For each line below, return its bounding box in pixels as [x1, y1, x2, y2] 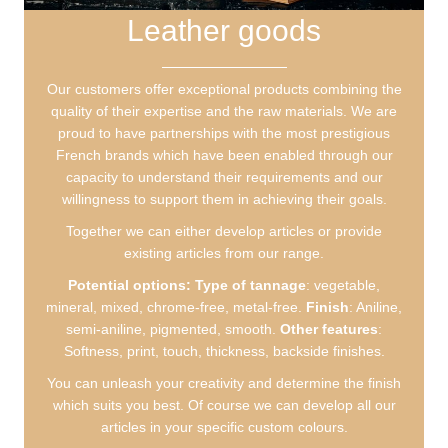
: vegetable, [306, 276, 380, 293]
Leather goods [127, 13, 321, 47]
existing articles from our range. [124, 244, 324, 261]
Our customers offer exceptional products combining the [46, 80, 402, 97]
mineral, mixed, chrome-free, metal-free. [46, 298, 306, 315]
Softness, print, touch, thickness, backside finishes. [63, 342, 385, 359]
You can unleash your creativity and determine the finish [47, 374, 401, 391]
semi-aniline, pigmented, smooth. [66, 320, 280, 337]
